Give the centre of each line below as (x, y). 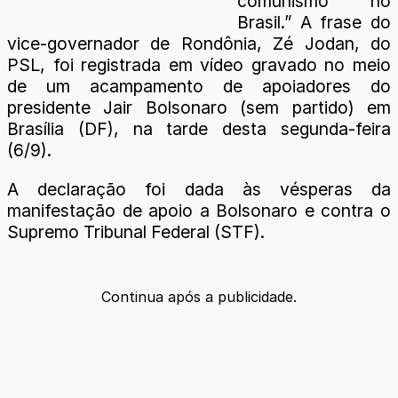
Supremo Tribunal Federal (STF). (136, 231)
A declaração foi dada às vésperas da (199, 189)
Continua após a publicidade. (199, 296)
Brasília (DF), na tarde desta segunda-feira (199, 129)
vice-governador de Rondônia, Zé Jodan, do (199, 44)
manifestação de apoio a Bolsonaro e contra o (199, 210)
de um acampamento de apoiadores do (199, 87)
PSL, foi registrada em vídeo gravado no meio (199, 65)
